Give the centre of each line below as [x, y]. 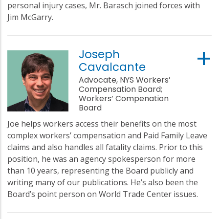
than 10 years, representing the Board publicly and [100, 170]
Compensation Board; [121, 89]
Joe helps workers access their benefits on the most [102, 123]
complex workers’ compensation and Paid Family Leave [107, 135]
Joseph [99, 54]
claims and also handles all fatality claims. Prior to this [105, 147]
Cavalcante [112, 67]
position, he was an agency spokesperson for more [101, 159]
